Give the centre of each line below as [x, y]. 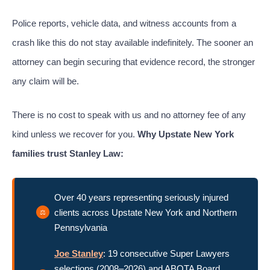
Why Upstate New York [186, 134]
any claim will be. [46, 81]
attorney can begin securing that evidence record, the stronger [133, 62]
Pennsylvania [81, 227]
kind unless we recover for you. [75, 134]
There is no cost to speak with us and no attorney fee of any [129, 115]
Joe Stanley [79, 253]
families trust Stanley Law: [68, 153]
